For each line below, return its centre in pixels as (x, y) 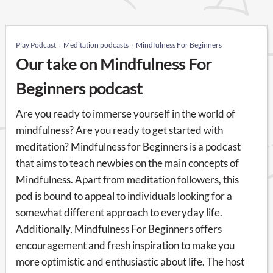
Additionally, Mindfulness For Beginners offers (119, 229)
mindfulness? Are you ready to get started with (119, 130)
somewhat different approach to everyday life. (119, 212)
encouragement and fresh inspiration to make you (125, 245)
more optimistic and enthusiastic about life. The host (130, 261)
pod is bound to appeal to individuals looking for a (124, 196)
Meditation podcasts (96, 44)
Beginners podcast (79, 88)
